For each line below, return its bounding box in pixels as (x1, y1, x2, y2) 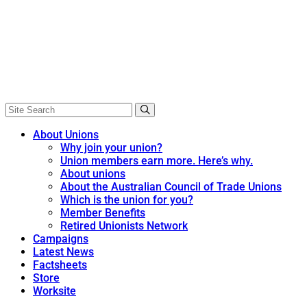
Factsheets (33, 258, 87, 271)
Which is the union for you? (60, 193, 193, 206)
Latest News (33, 245, 94, 258)
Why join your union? (60, 141, 162, 154)
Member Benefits (60, 206, 145, 219)
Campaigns (33, 232, 88, 245)
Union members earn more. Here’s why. (60, 154, 253, 167)
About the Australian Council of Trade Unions (60, 180, 282, 193)
